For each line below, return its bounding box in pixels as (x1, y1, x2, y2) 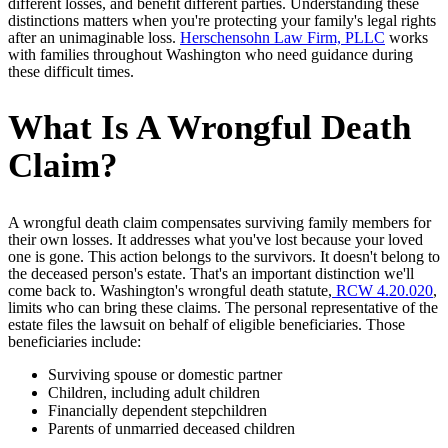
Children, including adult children (48, 383, 260, 401)
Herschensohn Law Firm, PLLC (180, 28, 385, 46)
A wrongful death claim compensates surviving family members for (8, 213, 431, 231)
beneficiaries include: (8, 332, 141, 350)
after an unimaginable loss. (8, 28, 180, 46)
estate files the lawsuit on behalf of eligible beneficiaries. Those (8, 315, 405, 333)
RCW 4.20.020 (332, 281, 433, 299)
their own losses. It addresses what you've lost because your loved (8, 230, 423, 248)
